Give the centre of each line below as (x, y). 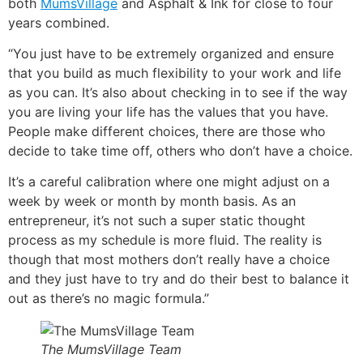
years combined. (59, 22)
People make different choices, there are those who (167, 132)
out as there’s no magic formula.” (109, 299)
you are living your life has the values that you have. (168, 112)
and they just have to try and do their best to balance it (179, 279)
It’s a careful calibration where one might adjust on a (169, 182)
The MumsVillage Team (111, 350)
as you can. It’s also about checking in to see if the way (178, 93)
